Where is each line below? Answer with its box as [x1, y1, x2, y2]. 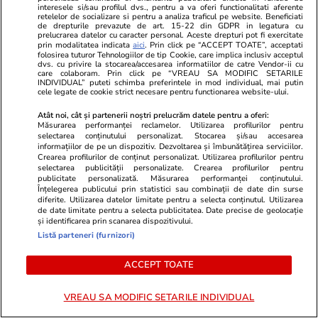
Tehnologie [11, 38, 60, 52]
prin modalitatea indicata [38, 39, 133, 50]
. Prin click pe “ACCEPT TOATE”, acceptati [145, 39, 303, 50]
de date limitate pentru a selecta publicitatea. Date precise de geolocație [38, 204, 303, 216]
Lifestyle [11, 185, 48, 199]
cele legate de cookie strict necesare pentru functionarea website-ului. [38, 86, 290, 97]
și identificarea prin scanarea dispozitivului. [38, 215, 194, 226]
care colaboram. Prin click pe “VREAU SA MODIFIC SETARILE [38, 67, 303, 79]
